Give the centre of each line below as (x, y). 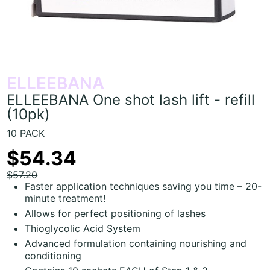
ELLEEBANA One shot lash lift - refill (131, 99)
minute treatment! (65, 198)
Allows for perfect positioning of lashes (115, 213)
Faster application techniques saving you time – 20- (143, 186)
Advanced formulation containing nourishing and (136, 243)
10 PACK (26, 133)
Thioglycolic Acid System (83, 228)
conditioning (53, 255)
